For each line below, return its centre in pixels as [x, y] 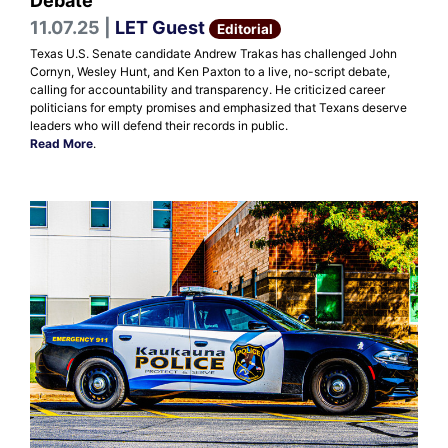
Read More [61, 143]
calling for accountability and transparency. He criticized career [207, 89]
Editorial [245, 28]
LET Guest [160, 27]
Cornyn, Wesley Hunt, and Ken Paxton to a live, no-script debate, [210, 71]
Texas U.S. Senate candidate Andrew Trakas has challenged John [213, 53]
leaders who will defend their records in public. [159, 125]
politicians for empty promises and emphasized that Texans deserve [218, 107]
